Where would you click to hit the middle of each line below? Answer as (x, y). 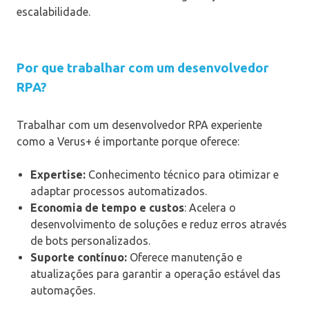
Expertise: (58, 174)
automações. (63, 290)
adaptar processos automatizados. (119, 191)
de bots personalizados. (90, 240)
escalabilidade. (53, 11)
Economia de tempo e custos (107, 207)
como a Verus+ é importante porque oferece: (128, 141)
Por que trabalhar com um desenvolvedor (143, 68)
